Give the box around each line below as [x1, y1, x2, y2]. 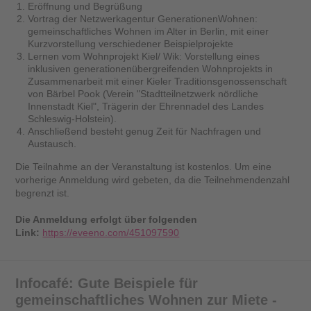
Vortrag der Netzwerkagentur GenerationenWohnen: [28, 13, 258, 25]
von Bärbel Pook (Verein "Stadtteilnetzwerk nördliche [28, 88, 259, 100]
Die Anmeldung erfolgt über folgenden [15, 213, 198, 225]
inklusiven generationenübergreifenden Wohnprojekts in [28, 63, 274, 75]
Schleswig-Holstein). [28, 113, 120, 125]
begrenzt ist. [15, 187, 70, 199]
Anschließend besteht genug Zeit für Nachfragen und [28, 126, 262, 137]
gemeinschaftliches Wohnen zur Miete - [15, 292, 278, 308]
